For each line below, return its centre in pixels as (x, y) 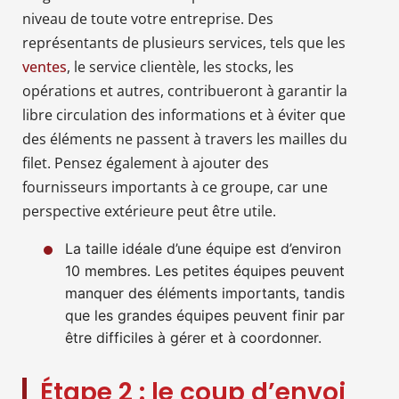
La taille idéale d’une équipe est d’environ (203, 248)
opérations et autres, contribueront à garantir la (185, 90)
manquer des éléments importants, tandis (205, 293)
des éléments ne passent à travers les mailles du (185, 138)
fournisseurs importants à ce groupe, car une (175, 187)
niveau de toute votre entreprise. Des (148, 18)
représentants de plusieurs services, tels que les (184, 42)
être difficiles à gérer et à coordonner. (193, 337)
